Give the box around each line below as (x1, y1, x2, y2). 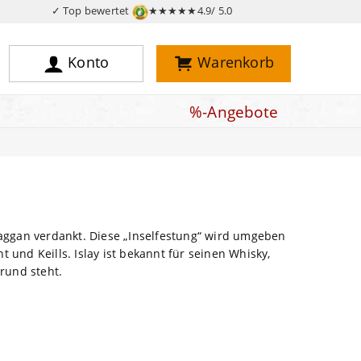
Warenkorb (197, 52, 274, 73)
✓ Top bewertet (51, 3, 132, 18)
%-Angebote (189, 101, 278, 122)
